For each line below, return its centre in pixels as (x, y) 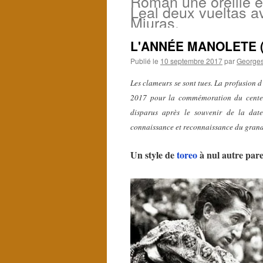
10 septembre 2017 (191, 61)
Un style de (154, 155)
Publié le (144, 61)
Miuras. (155, 22)
